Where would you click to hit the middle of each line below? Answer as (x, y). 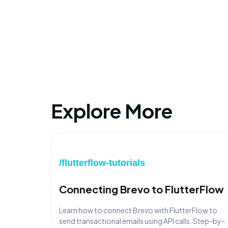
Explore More (112, 111)
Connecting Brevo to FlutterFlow (141, 189)
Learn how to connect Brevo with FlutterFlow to (138, 210)
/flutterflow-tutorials (102, 163)
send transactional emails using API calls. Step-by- (142, 221)
